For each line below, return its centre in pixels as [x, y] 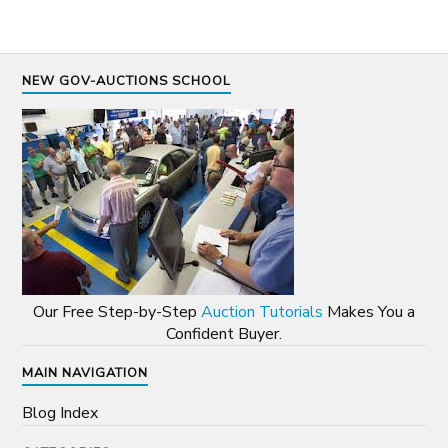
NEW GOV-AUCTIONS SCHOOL [127, 81]
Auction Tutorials [262, 312]
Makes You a [369, 312]
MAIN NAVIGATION [85, 373]
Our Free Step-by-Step [117, 312]
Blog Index [60, 413]
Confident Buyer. [224, 334]
